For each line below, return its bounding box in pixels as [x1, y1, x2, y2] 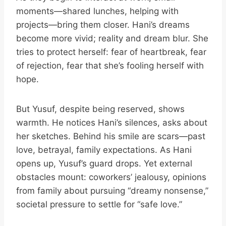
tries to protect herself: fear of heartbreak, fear [16, 47, 206, 57]
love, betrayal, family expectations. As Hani [16, 145, 192, 155]
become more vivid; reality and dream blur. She [16, 33, 208, 43]
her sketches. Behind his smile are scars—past [16, 131, 205, 141]
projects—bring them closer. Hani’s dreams [16, 20, 190, 30]
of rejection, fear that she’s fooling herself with [16, 61, 204, 71]
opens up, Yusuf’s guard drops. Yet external [16, 158, 192, 168]
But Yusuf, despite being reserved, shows [16, 104, 185, 114]
